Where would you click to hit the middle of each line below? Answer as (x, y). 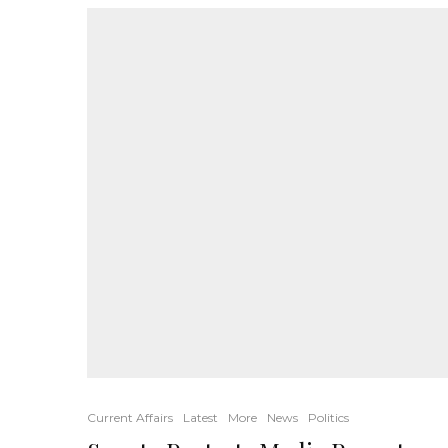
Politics (328, 417)
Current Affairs (130, 417)
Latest (200, 417)
